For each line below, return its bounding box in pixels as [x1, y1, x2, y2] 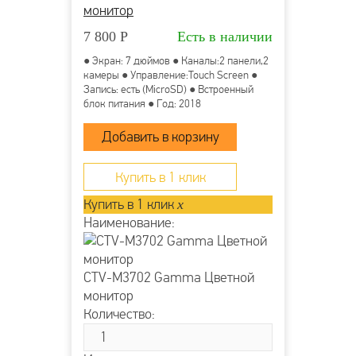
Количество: [83, 305, 155, 323]
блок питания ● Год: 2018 [83, 96, 201, 110]
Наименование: [83, 214, 175, 231]
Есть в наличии [177, 28, 273, 44]
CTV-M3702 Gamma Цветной [83, 269, 254, 286]
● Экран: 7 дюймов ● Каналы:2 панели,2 [83, 53, 269, 68]
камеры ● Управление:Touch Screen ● [83, 68, 257, 82]
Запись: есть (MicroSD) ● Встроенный [83, 82, 253, 96]
